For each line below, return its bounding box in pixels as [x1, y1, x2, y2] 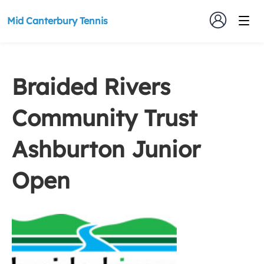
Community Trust [12, 104, 197, 132]
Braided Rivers [12, 72, 170, 101]
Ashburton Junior [12, 135, 200, 163]
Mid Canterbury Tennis [7, 15, 108, 27]
